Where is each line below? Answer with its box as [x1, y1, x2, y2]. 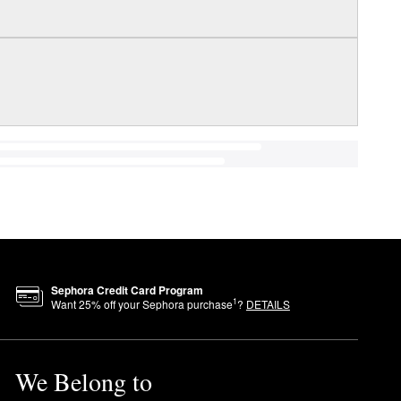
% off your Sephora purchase [90, 295, 233, 311]
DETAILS [245, 295, 290, 311]
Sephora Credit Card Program [50, 281, 203, 298]
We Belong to [14, 363, 152, 398]
